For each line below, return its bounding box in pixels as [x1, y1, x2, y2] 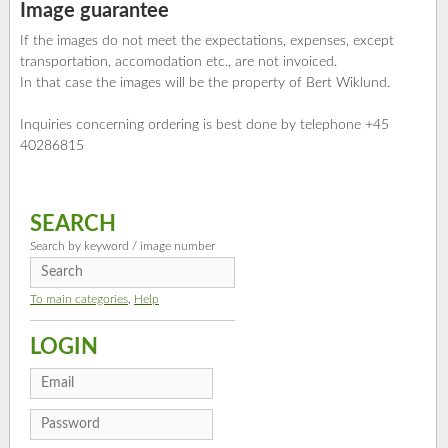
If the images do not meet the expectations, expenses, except [20, 34, 394, 49]
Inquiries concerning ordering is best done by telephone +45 [20, 118, 389, 133]
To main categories [30, 293, 128, 306]
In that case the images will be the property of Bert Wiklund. [20, 76, 390, 91]
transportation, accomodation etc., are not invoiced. [20, 55, 337, 70]
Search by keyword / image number [30, 240, 215, 253]
